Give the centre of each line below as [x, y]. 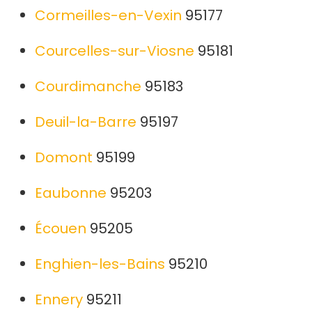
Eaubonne [71, 193]
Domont [64, 158]
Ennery [59, 300]
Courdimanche [88, 87]
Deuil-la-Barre [86, 122]
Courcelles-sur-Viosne [115, 51]
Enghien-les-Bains [100, 264]
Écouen [61, 229]
